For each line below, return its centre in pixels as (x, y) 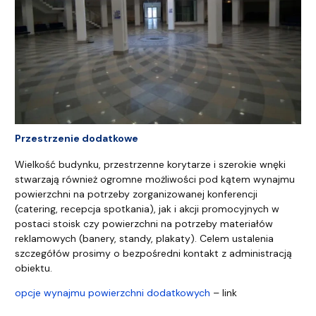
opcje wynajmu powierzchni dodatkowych (113, 293)
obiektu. (34, 268)
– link (224, 293)
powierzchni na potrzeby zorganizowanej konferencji (136, 194)
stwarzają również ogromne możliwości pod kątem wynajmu (155, 180)
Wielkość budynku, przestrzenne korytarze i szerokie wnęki (150, 165)
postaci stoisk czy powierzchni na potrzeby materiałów (144, 224)
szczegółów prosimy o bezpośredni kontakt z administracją (153, 254)
